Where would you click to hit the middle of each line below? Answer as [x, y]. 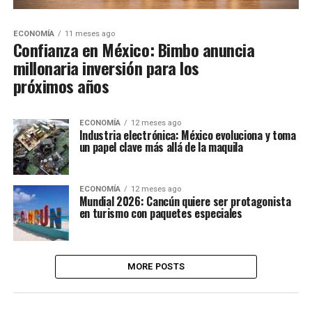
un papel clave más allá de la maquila [161, 147]
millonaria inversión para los [106, 68]
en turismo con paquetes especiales [161, 213]
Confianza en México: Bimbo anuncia [134, 50]
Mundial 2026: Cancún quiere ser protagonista [185, 202]
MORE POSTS [156, 267]
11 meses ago [89, 34]
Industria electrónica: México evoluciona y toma [187, 135]
